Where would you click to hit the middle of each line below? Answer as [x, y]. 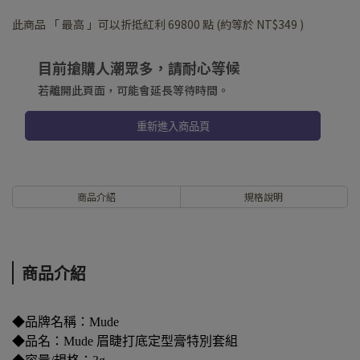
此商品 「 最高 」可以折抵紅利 [90, 25]
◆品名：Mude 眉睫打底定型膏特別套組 [125, 342]
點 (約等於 [228, 25]
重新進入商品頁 [173, 127]
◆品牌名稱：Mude [65, 322]
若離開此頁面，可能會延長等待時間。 [133, 90]
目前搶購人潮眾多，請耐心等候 [139, 68]
